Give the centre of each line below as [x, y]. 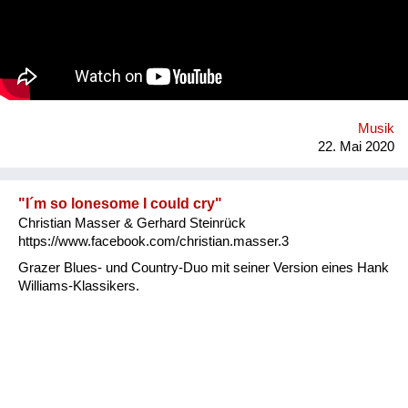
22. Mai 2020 [356, 146]
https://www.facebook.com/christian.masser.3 [153, 241]
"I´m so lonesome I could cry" [120, 203]
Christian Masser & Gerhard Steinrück [132, 223]
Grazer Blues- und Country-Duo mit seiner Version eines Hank [204, 267]
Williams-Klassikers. [79, 286]
